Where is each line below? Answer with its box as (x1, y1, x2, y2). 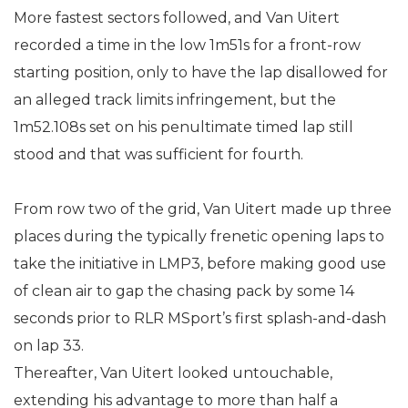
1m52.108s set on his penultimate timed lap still (14, 118, 353, 136)
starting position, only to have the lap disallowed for (14, 64, 388, 81)
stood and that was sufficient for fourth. (14, 146, 303, 163)
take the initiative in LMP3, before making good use (14, 255, 386, 272)
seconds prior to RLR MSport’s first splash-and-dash (14, 310, 386, 327)
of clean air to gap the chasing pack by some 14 (14, 282, 354, 300)
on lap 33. (14, 337, 84, 354)
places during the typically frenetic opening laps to (14, 228, 384, 245)
